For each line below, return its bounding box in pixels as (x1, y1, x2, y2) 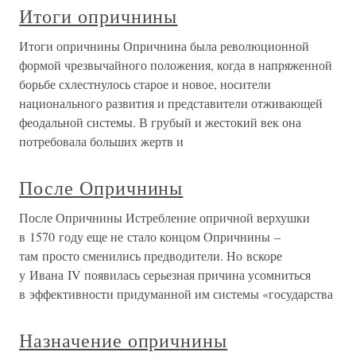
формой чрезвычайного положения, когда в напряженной (19, 56, 332, 73)
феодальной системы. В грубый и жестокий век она (19, 114, 301, 130)
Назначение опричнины (19, 327, 228, 353)
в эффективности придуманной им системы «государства (19, 285, 333, 302)
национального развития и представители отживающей (19, 95, 323, 111)
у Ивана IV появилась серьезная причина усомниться (19, 266, 311, 283)
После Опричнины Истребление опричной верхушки (19, 209, 310, 226)
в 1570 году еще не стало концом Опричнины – (19, 228, 281, 245)
